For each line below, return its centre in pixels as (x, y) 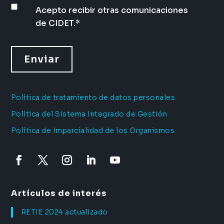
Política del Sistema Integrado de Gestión (89, 114)
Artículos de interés (59, 193)
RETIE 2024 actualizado (64, 212)
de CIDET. (55, 23)
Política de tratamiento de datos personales (93, 97)
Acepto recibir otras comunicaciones (111, 10)
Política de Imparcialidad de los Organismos (93, 130)
